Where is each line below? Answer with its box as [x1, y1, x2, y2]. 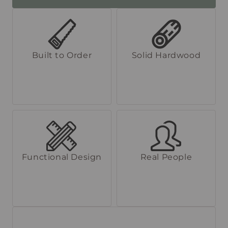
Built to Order [32, 50, 92, 60]
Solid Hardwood [131, 50, 201, 60]
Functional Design [21, 152, 102, 162]
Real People [140, 152, 192, 162]
